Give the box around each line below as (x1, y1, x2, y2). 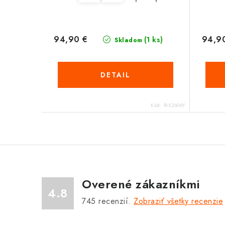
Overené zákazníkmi (82, 175, 200, 193)
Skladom (112, 35, 143, 45)
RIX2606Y (163, 101, 185, 109)
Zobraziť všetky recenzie (134, 195, 223, 207)
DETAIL (100, 69, 131, 80)
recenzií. (95, 195, 134, 207)
